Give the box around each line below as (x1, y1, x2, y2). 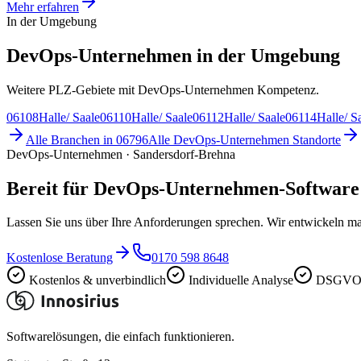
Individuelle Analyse (189, 273, 293, 288)
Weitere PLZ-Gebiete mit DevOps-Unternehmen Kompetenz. (6, 82, 319, 97)
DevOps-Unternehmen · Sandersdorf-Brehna (6, 147, 235, 161)
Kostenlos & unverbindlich (29, 273, 166, 288)
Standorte (289, 132, 341, 147)
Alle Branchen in (26, 132, 116, 147)
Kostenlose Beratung (6, 251, 113, 265)
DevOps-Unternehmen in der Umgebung (6, 44, 340, 66)
